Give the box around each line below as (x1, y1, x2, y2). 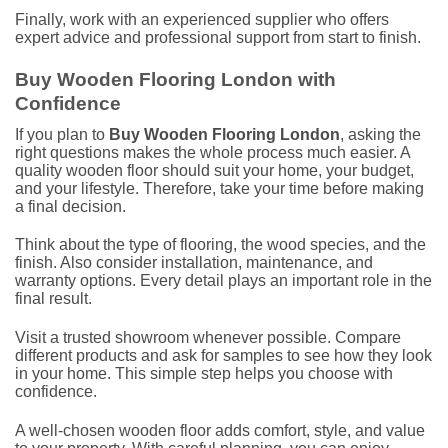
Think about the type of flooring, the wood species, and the (15, 236, 426, 254)
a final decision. (15, 197, 126, 215)
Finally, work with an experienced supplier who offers (15, 11, 389, 29)
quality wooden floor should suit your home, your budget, (15, 161, 414, 179)
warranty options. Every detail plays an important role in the (15, 272, 432, 290)
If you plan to (15, 125, 109, 143)
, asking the (340, 125, 421, 143)
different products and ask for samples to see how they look (15, 347, 432, 365)
